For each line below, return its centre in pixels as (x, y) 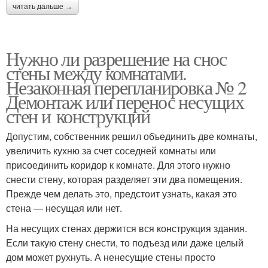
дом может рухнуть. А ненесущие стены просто (111, 257)
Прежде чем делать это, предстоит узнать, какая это (121, 193)
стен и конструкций (78, 115)
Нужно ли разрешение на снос (116, 58)
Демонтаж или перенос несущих (125, 101)
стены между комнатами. (96, 72)
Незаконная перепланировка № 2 (126, 87)
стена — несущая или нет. (64, 208)
